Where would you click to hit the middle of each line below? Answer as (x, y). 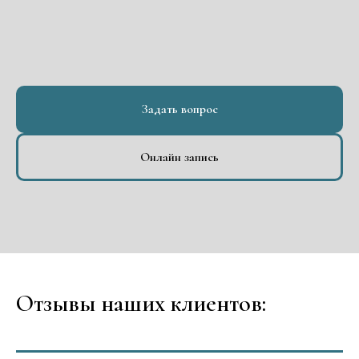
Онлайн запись (179, 157)
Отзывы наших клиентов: (141, 303)
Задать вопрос (179, 109)
